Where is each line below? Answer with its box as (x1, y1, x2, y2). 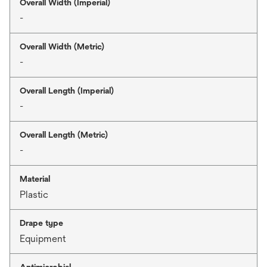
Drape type (20, 218, 63, 228)
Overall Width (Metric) (20, 41, 104, 51)
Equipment (20, 232, 66, 244)
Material (20, 173, 50, 184)
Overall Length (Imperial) (20, 85, 114, 95)
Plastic (20, 188, 48, 200)
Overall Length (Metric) (20, 129, 108, 139)
